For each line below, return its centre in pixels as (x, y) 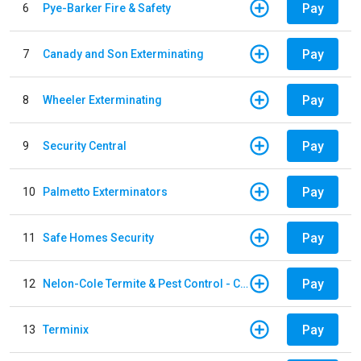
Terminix (66, 329)
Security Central (85, 145)
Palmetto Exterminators (105, 191)
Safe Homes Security (98, 237)
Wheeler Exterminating (102, 100)
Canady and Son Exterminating (123, 54)
